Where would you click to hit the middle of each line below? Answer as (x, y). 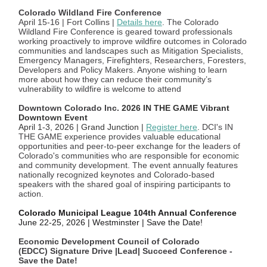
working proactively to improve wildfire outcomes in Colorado (133, 41)
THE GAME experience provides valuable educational (119, 136)
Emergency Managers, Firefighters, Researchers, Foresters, (132, 60)
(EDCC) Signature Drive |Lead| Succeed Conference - (125, 251)
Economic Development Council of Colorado (109, 241)
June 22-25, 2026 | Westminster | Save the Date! (111, 222)
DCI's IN (218, 127)
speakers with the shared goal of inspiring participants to (125, 184)
